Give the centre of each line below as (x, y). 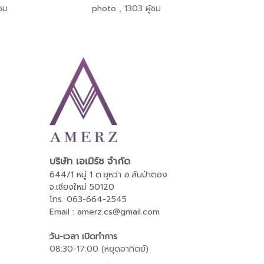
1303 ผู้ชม (143, 9)
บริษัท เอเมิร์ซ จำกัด (90, 161)
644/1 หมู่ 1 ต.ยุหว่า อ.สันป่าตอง (108, 175)
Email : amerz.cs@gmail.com (104, 212)
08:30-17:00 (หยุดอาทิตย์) (99, 249)
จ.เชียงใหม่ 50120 (82, 187)
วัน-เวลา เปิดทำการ (83, 237)
